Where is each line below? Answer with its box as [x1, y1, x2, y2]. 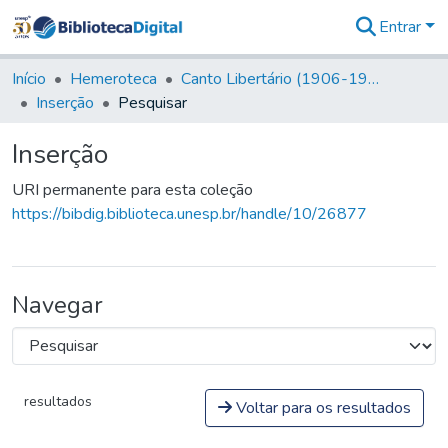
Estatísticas [198, 172, 280, 194]
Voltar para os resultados [232, 397, 411, 419]
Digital [198, 148, 244, 170]
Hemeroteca [70, 68, 157, 90]
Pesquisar [118, 92, 187, 114]
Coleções [198, 76, 263, 98]
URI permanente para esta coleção [12, 179, 253, 201]
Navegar [12, 289, 103, 321]
